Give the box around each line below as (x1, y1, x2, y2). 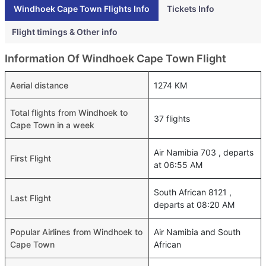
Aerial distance (10, 80, 68, 90)
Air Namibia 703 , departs (154, 147, 254, 157)
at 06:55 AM (154, 160, 202, 170)
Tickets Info (167, 4, 214, 14)
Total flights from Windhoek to (10, 107, 128, 118)
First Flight (10, 153, 51, 163)
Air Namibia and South (154, 227, 240, 237)
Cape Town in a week (10, 120, 94, 130)
